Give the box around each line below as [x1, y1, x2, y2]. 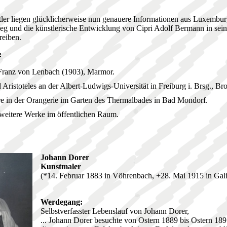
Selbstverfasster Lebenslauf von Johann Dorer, [41, 207, 189, 216]
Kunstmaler [41, 162, 81, 171]
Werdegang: [41, 198, 83, 207]
